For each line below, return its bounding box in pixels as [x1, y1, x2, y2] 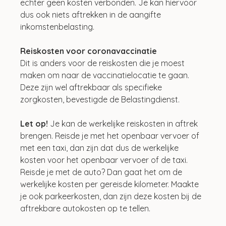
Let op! [20, 118, 48, 129]
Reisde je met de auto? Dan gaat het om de [20, 166, 185, 177]
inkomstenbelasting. [20, 21, 95, 32]
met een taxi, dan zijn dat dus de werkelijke [20, 142, 181, 153]
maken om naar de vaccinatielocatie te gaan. [20, 70, 192, 80]
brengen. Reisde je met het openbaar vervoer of [20, 130, 202, 141]
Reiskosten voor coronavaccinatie [20, 45, 157, 56]
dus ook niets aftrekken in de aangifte [20, 9, 163, 20]
